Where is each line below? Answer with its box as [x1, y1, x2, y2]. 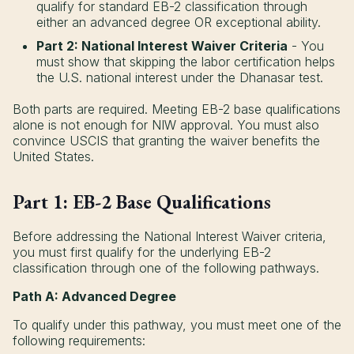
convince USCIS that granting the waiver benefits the [13, 133, 320, 149]
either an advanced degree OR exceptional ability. [36, 14, 321, 31]
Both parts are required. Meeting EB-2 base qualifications [13, 101, 341, 118]
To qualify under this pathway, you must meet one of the [13, 317, 341, 333]
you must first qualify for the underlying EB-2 [13, 244, 271, 261]
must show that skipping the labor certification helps [36, 54, 335, 70]
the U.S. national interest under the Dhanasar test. [36, 70, 323, 86]
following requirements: [13, 333, 145, 349]
